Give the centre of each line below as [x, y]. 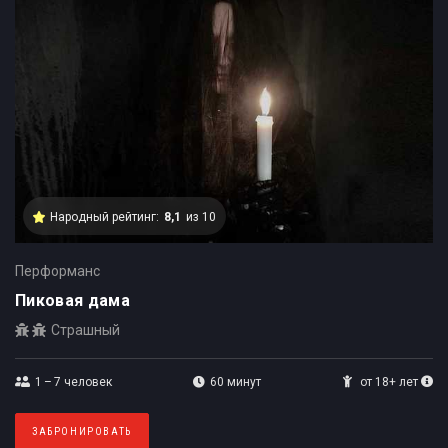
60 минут [235, 382]
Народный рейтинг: [104, 217]
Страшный [85, 330]
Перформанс [57, 271]
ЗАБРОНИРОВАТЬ [82, 432]
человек [86, 382]
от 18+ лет [389, 382]
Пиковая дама [72, 301]
